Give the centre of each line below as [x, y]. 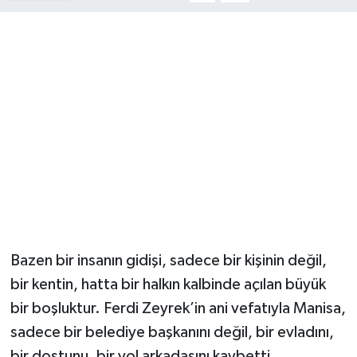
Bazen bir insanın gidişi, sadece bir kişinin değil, [168, 260]
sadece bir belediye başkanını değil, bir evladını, [172, 332]
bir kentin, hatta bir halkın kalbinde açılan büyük [168, 284]
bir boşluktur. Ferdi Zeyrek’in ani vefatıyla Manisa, [178, 308]
